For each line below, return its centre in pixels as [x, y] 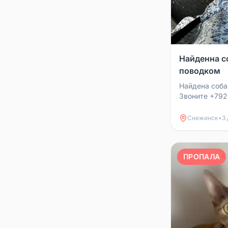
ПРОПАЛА [202, 157]
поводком [200, 71]
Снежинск [203, 118]
